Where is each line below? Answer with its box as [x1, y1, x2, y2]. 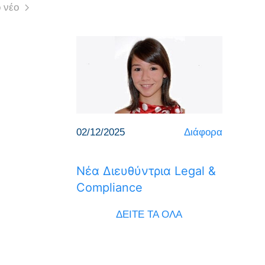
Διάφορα [184, 126, 222, 138]
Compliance [76, 180, 143, 195]
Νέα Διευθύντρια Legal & [76, 163, 216, 178]
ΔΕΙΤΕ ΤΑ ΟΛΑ [116, 208, 183, 220]
